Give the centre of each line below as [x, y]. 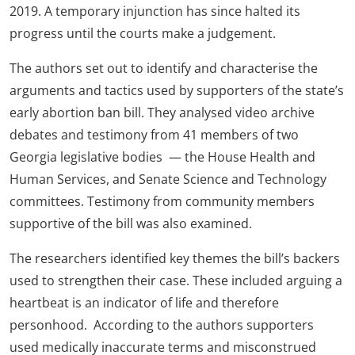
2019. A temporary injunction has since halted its [155, 11]
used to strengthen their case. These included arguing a [176, 281]
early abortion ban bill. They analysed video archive [162, 113]
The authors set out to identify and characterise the [164, 68]
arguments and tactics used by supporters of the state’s [177, 90]
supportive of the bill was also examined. [131, 223]
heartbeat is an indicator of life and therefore [144, 303]
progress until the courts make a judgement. [143, 33]
